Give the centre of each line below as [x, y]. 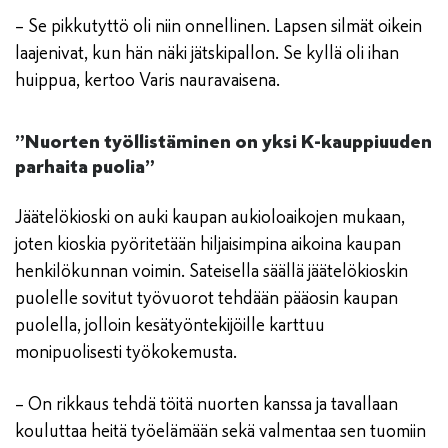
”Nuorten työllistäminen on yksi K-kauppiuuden [223, 141]
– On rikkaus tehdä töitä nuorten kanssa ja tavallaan [206, 404]
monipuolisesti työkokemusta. [126, 352]
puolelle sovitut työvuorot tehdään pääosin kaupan [206, 298]
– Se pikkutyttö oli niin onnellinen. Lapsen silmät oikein [218, 26]
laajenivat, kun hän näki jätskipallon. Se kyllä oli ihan [207, 53]
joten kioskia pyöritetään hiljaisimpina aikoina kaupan [208, 244]
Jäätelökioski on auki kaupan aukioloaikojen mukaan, [210, 217]
